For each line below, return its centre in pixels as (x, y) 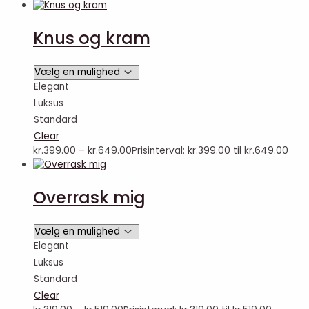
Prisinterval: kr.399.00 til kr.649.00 (210, 151)
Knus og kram (92, 39)
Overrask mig (89, 198)
